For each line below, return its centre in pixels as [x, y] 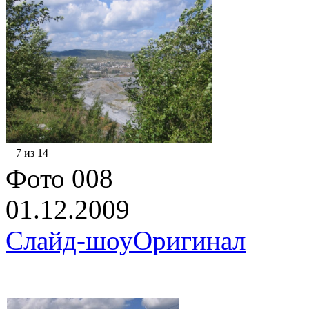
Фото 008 [59, 178]
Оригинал [189, 240]
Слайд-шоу [69, 240]
